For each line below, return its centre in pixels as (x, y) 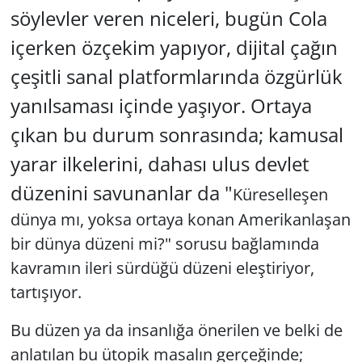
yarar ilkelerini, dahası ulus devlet (160, 163)
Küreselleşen (280, 194)
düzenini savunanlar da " (121, 192)
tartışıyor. (46, 292)
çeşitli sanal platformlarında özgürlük (176, 76)
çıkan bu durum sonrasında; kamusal (177, 134)
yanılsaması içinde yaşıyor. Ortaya (161, 105)
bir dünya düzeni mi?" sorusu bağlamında (164, 243)
